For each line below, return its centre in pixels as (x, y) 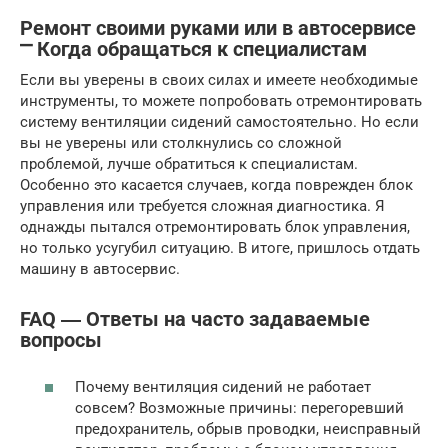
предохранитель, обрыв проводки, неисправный (248, 428)
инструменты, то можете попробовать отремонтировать (221, 101)
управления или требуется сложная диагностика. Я (202, 206)
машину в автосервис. (100, 269)
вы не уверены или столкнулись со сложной (181, 143)
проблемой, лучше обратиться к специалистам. (189, 164)
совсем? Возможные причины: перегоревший (239, 407)
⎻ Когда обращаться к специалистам (193, 50)
